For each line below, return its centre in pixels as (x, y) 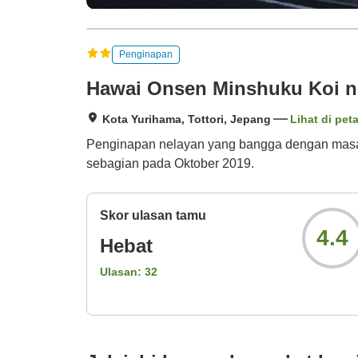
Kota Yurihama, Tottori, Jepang (187, 119)
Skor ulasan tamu (153, 216)
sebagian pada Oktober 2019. (170, 164)
